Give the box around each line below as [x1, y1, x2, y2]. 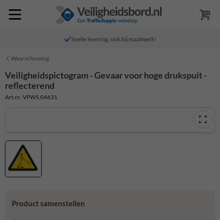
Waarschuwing [11, 55, 49, 62]
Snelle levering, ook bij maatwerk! [71, 35, 156, 43]
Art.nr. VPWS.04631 [5, 93, 57, 101]
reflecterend [5, 80, 55, 91]
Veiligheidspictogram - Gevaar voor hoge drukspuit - [5, 70, 207, 81]
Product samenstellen [11, 199, 85, 208]
